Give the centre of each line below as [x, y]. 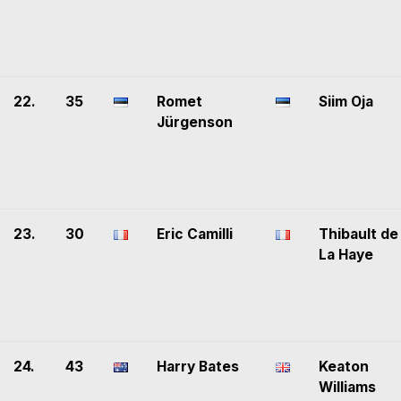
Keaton [344, 367]
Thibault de [358, 235]
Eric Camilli [195, 235]
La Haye [346, 255]
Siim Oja [346, 102]
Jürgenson [195, 123]
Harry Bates [198, 367]
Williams [347, 388]
